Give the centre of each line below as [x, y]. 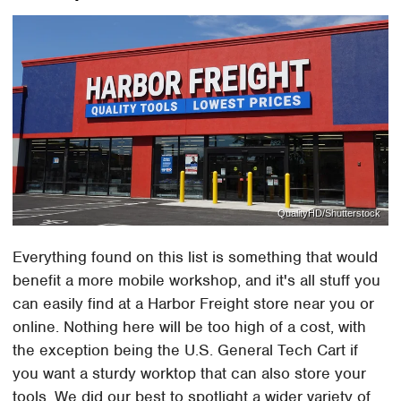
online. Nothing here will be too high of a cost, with [190, 326]
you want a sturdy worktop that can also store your [190, 373]
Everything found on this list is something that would [196, 256]
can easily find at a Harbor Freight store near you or [194, 303]
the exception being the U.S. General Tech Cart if [186, 350]
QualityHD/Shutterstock [328, 213]
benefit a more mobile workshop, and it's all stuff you [197, 280]
